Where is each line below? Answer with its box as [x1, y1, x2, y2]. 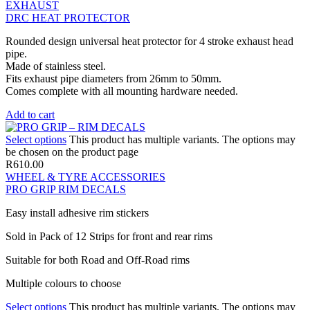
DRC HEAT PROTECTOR [6, 11, 130, 24]
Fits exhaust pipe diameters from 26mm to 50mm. [6, 72, 221, 84]
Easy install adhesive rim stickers [6, 206, 149, 219]
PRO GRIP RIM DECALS [6, 183, 126, 195]
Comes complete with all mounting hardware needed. [6, 84, 238, 97]
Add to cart [6, 108, 55, 120]
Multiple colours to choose [6, 277, 121, 289]
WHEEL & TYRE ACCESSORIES [6, 170, 165, 183]
